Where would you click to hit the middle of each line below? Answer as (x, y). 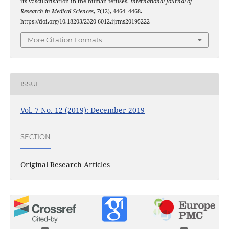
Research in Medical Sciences (57, 12)
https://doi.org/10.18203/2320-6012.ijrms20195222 (85, 22)
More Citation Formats (65, 40)
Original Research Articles (65, 164)
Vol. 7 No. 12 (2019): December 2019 (82, 110)
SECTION (35, 137)
